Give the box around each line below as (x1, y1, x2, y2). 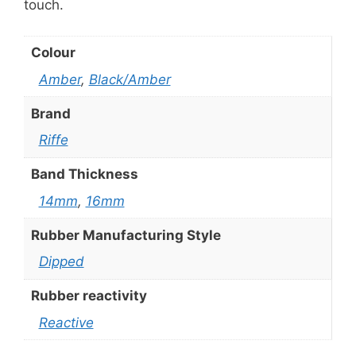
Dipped (38, 253, 84, 270)
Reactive (38, 314, 94, 331)
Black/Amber (88, 71, 171, 87)
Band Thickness (30, 166, 138, 183)
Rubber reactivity (30, 288, 147, 304)
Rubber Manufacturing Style (30, 226, 221, 243)
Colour (30, 44, 75, 61)
